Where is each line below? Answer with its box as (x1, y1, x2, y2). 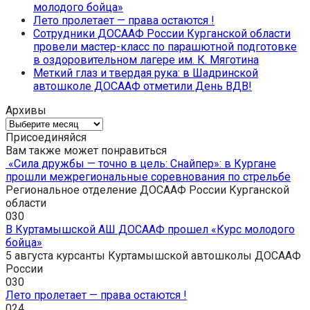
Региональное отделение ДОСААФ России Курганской (6, 183, 289, 197)
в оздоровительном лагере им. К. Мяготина (33, 53, 259, 67)
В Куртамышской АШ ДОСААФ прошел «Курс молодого (6, 223, 295, 237)
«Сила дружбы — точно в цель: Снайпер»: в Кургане (6, 157, 276, 171)
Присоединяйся (6, 131, 86, 145)
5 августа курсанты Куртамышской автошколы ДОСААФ (6, 249, 301, 263)
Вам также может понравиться (6, 144, 167, 158)
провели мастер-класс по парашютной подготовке (33, 40, 297, 54)
